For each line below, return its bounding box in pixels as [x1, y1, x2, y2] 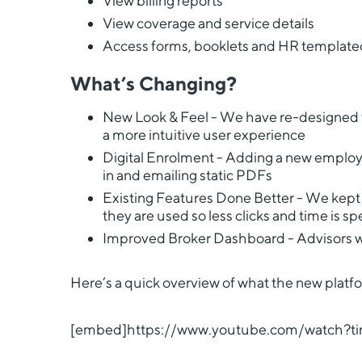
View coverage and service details [103, 15, 314, 32]
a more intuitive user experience [103, 126, 305, 143]
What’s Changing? [70, 72, 237, 95]
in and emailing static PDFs [103, 166, 272, 183]
